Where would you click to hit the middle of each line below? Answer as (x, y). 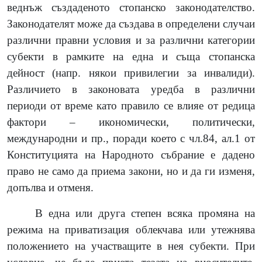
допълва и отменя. (50, 187)
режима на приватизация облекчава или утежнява (131, 229)
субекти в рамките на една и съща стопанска (131, 56)
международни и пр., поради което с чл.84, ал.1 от (131, 138)
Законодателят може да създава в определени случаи (131, 23)
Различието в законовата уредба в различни (131, 89)
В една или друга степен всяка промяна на (145, 213)
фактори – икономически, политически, (131, 122)
